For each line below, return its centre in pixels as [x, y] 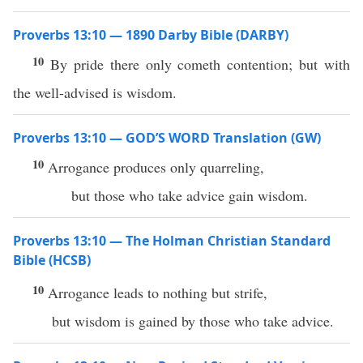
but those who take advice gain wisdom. [192, 195]
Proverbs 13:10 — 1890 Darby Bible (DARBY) [151, 35]
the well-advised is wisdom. [95, 92]
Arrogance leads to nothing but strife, [158, 293]
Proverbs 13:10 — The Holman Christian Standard [172, 241]
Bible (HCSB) [52, 260]
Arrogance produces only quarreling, [158, 167]
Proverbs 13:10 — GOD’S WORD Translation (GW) [167, 138]
